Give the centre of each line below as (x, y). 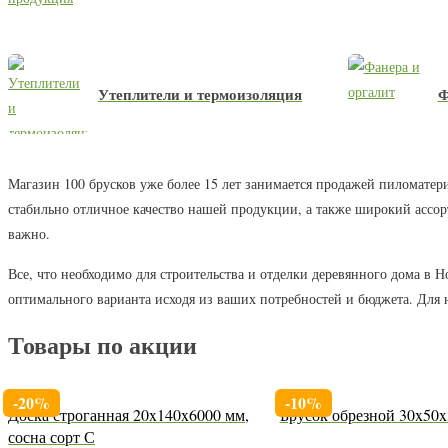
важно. (29, 233)
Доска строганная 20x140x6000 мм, (128, 414)
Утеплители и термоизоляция (200, 94)
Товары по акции (102, 344)
